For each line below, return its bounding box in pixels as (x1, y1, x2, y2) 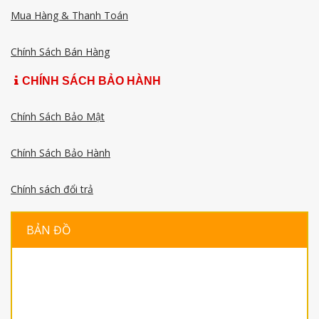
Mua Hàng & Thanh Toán (11, 8, 128, 22)
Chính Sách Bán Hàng (11, 44, 110, 58)
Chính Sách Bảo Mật (11, 109, 105, 123)
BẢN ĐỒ (26, 221, 70, 238)
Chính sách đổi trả (11, 182, 93, 196)
